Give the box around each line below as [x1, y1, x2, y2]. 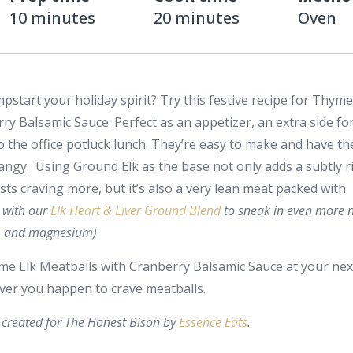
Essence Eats [179, 313, 248, 331]
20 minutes [154, 6, 240, 28]
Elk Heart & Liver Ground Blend [50, 201, 221, 219]
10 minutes [9, 6, 96, 28]
